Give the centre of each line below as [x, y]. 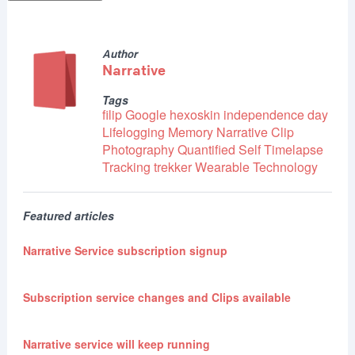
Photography [138, 150]
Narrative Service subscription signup [125, 251]
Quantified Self [219, 150]
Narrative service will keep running [116, 344]
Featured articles [68, 216]
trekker [172, 167]
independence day [275, 115]
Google [145, 115]
